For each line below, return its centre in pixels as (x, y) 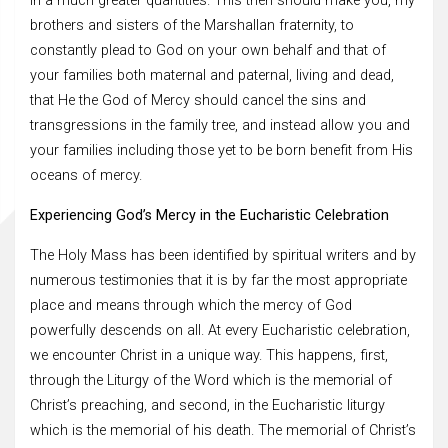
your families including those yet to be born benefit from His (221, 150)
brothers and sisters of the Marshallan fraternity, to (192, 25)
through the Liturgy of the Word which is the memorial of (211, 380)
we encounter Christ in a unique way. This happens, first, (209, 355)
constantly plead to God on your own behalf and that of (208, 50)
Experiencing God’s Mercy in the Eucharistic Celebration (209, 215)
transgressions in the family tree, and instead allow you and (220, 125)
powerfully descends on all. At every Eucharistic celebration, (220, 330)
